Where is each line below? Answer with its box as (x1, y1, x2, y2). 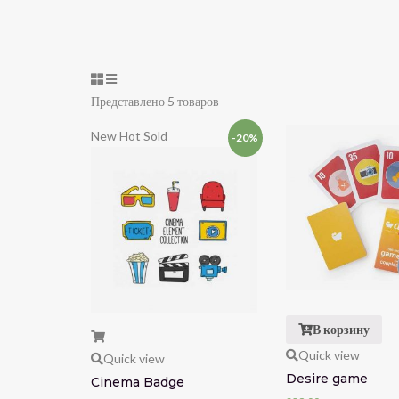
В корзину (313, 322, 370, 337)
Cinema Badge (91, 374, 184, 391)
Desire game (286, 370, 368, 387)
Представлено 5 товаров (91, 93, 219, 109)
